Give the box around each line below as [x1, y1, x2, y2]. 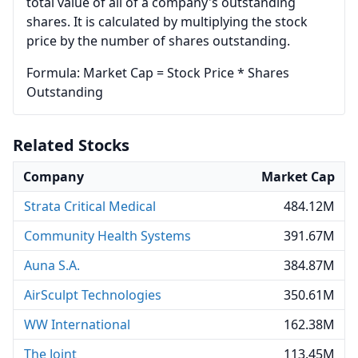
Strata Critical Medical [24, 197, 156, 215]
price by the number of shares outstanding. [26, 32, 290, 50]
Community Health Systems [24, 227, 191, 245]
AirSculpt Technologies [24, 286, 161, 304]
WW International [24, 316, 130, 333]
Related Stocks [13, 134, 129, 156]
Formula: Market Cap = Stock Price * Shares [26, 64, 289, 82]
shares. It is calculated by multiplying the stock [26, 13, 308, 30]
